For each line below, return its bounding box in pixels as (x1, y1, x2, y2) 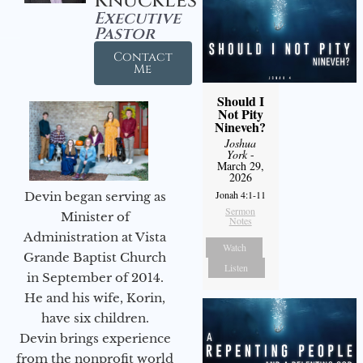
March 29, (216, 158, 264, 174)
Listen (224, 261, 249, 275)
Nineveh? (215, 117, 267, 137)
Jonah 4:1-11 (215, 188, 266, 202)
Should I (216, 92, 264, 111)
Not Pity (217, 105, 263, 124)
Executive (93, 7, 181, 30)
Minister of (60, 209, 130, 225)
